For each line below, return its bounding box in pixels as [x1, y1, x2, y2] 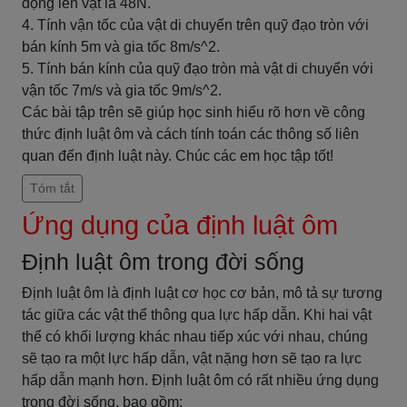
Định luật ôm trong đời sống [22, 249, 304, 274]
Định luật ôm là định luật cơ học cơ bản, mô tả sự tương [22, 285, 382, 301]
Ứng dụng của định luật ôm [22, 211, 338, 240]
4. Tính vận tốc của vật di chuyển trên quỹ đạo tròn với [22, 17, 369, 33]
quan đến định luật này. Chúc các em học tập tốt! [22, 148, 333, 164]
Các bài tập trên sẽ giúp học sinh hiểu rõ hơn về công [22, 104, 365, 120]
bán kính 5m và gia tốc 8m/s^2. [22, 39, 220, 55]
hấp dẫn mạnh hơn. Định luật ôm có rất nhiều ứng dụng [22, 372, 379, 388]
